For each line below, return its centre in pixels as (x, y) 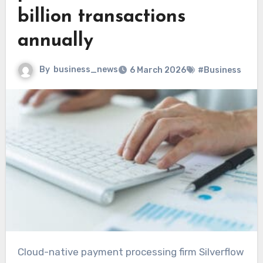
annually (55, 41)
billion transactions (101, 17)
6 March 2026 (158, 70)
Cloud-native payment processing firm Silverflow (21, 252)
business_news (85, 70)
